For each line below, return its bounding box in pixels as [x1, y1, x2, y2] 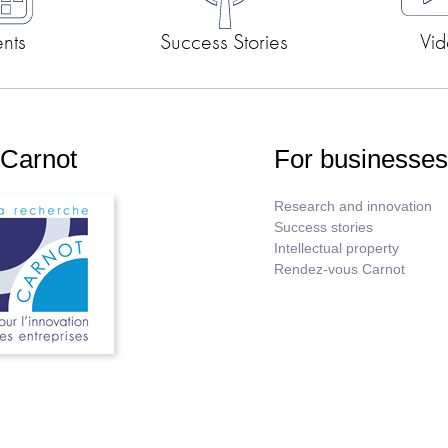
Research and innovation [274, 199, 433, 215]
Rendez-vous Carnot [274, 262, 406, 278]
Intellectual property [274, 241, 400, 257]
